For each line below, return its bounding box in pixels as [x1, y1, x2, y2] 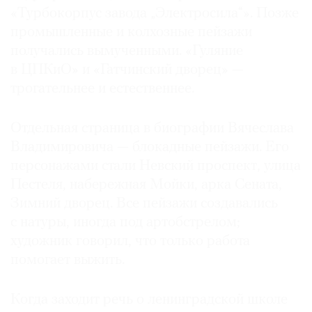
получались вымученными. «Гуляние [10, 44, 243, 59]
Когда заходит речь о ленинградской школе [10, 292, 288, 308]
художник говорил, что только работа [10, 234, 250, 249]
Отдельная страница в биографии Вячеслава [10, 121, 294, 136]
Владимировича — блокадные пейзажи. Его [10, 140, 289, 155]
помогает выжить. [10, 253, 125, 268]
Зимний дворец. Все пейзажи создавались [10, 196, 278, 212]
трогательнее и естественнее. [10, 81, 194, 97]
